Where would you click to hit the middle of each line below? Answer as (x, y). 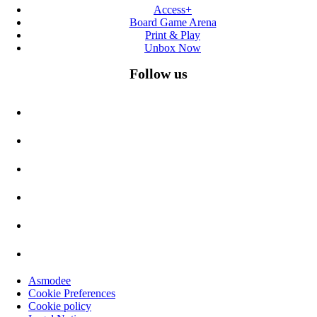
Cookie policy (60, 306)
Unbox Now (173, 48)
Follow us (158, 74)
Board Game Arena (173, 23)
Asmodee (50, 281)
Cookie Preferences (72, 294)
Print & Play (173, 35)
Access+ (173, 10)
